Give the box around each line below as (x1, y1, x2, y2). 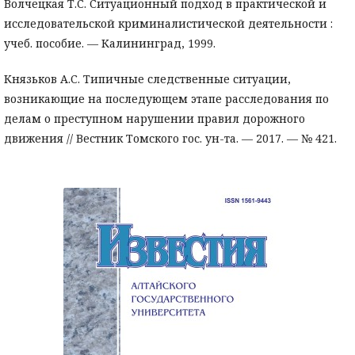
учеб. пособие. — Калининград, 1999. (4, 36, 216, 52)
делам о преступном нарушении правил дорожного (4, 111, 305, 127)
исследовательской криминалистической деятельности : (4, 16, 333, 32)
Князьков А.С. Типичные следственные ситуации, (4, 71, 291, 87)
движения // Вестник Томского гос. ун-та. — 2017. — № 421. (4, 131, 337, 147)
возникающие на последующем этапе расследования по (4, 91, 329, 107)
